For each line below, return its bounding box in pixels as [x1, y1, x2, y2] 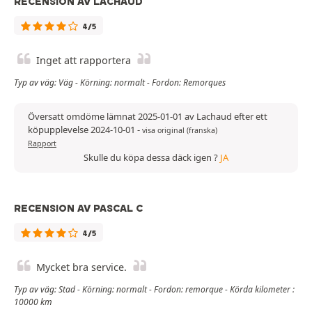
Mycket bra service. [36, 260, 127, 274]
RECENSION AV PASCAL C [14, 202, 143, 215]
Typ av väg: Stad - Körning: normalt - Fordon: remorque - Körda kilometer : [14, 283, 295, 296]
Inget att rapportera [36, 54, 131, 68]
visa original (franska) [142, 125, 217, 136]
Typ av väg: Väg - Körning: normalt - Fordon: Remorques [14, 77, 226, 89]
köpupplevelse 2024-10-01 [28, 123, 137, 136]
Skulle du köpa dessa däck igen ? [84, 151, 220, 164]
